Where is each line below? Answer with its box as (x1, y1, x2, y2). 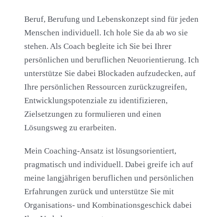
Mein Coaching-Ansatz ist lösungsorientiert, (24, 146, 176, 156)
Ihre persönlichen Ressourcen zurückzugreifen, (24, 82, 187, 92)
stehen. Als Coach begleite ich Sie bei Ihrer (24, 42, 171, 51)
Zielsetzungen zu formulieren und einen (24, 109, 161, 119)
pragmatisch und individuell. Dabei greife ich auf (24, 160, 193, 170)
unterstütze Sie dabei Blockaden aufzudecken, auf (24, 69, 196, 78)
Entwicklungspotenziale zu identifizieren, (24, 96, 168, 106)
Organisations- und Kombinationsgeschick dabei (24, 201, 192, 210)
